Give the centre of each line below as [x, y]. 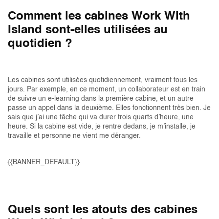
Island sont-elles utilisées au [88, 30]
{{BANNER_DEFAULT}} [44, 162]
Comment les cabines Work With [99, 17]
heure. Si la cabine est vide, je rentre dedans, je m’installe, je [102, 127]
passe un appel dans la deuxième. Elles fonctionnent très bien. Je [109, 108]
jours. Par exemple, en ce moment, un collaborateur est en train [107, 89]
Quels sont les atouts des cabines [103, 210]
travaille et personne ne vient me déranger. [74, 136]
